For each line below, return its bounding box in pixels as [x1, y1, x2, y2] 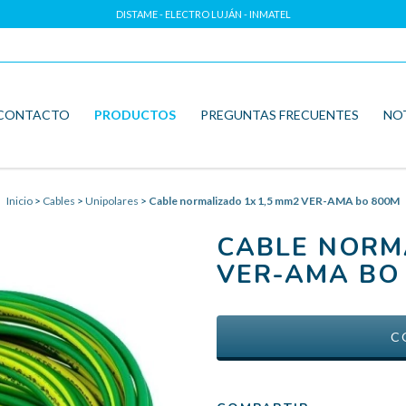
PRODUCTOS [93, 106, 176, 122]
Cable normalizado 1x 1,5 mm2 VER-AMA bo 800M [149, 193, 400, 208]
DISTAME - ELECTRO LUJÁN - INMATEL [115, 8, 291, 20]
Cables [43, 193, 75, 208]
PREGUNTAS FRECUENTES [199, 106, 359, 122]
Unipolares [85, 193, 139, 208]
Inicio [6, 193, 33, 208]
